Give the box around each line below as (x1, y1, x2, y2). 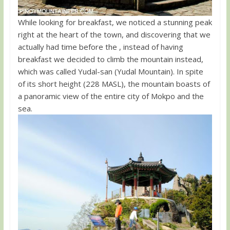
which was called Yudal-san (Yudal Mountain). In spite (17, 66, 203, 76)
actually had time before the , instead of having (17, 41, 183, 52)
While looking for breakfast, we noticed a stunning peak (17, 16, 212, 27)
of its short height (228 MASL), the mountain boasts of (17, 78, 210, 89)
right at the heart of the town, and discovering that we (17, 29, 210, 40)
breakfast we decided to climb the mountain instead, (17, 53, 203, 64)
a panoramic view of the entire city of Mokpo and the (17, 90, 204, 101)
